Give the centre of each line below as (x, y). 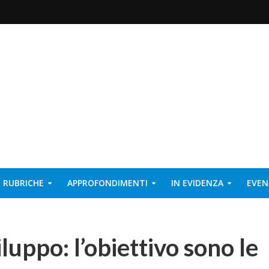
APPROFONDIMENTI (107, 183)
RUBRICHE (23, 183)
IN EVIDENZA (197, 183)
